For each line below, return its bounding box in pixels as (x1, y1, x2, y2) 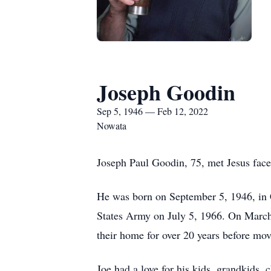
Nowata (97, 119, 126, 132)
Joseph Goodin (97, 76, 235, 108)
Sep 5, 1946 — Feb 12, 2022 (97, 105, 208, 117)
